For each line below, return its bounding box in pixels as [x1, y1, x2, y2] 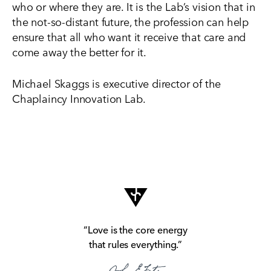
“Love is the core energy [83, 223, 188, 236]
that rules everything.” [88, 237, 183, 250]
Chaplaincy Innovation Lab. [12, 90, 146, 106]
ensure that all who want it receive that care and [12, 28, 246, 44]
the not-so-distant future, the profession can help [12, 13, 249, 29]
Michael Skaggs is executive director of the [12, 75, 221, 91]
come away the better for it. [12, 44, 146, 59]
